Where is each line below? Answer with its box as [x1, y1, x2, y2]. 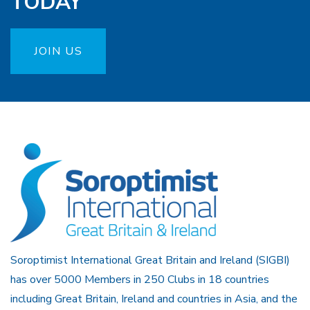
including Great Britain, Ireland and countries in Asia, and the [10, 291, 298, 307]
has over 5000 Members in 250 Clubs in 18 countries [10, 272, 269, 288]
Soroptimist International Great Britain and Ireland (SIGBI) [10, 253, 290, 268]
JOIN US [34, 44, 83, 60]
